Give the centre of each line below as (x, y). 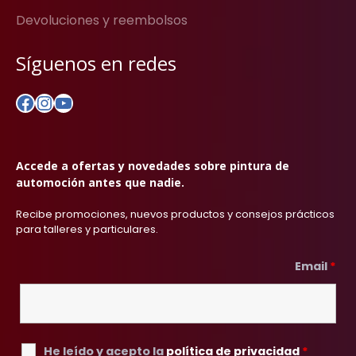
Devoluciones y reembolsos (102, 21)
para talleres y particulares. (87, 230)
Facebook (62, 102)
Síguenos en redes (96, 64)
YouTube (95, 102)
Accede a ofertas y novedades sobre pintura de (153, 166)
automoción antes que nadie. (100, 183)
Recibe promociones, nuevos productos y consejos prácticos (175, 215)
